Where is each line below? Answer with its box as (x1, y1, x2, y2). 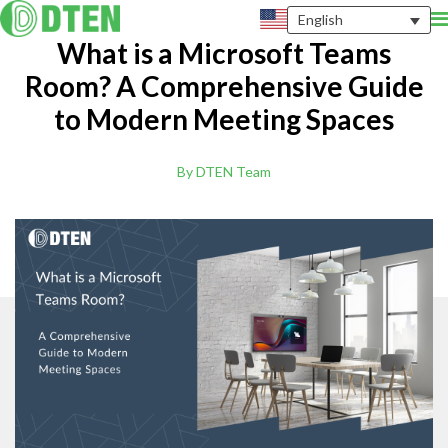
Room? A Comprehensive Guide (24, 68, 424, 103)
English (298, 11, 343, 29)
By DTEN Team (177, 162, 271, 180)
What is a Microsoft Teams (57, 35, 391, 70)
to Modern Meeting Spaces (54, 101, 394, 136)
